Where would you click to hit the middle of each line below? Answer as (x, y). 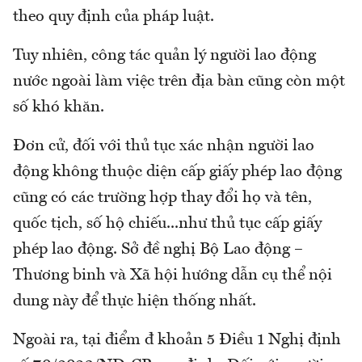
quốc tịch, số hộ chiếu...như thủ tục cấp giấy (167, 224)
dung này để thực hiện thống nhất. (135, 302)
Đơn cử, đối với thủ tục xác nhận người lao (164, 147)
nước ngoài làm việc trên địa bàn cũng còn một (179, 82)
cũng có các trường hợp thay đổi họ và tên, (162, 198)
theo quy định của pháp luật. (114, 17)
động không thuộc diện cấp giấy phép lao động (177, 173)
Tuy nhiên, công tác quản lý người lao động (164, 56)
